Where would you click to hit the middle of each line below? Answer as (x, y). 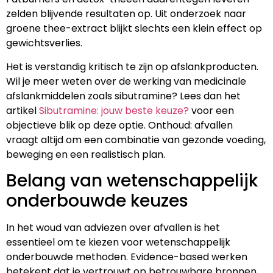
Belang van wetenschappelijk (132, 181)
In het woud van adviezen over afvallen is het (113, 228)
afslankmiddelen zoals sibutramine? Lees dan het (123, 96)
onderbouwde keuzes (97, 201)
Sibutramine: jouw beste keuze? (114, 110)
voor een (211, 110)
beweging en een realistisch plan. (86, 154)
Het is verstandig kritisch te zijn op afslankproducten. (132, 66)
